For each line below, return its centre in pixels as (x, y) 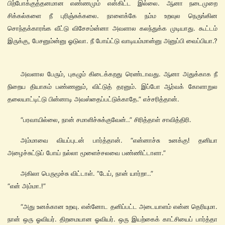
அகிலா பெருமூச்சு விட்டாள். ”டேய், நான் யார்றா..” (87, 174)
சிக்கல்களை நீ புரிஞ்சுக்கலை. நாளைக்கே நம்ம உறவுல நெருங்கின (113, 16)
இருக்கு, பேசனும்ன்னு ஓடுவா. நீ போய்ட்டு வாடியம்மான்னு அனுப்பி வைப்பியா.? (113, 41)
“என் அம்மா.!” (27, 186)
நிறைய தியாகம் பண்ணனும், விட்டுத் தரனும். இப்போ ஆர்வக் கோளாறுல (113, 87)
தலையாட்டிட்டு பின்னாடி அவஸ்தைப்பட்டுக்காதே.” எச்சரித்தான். (93, 99)
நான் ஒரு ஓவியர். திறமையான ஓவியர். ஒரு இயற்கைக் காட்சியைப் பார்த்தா (113, 219)
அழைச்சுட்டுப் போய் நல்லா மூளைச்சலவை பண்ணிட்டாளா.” (87, 153)
